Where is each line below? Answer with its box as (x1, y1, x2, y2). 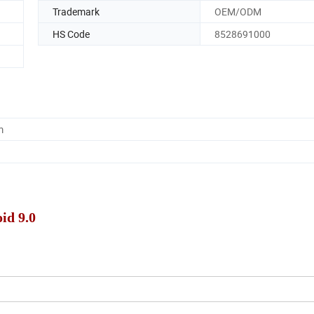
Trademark (53, 4, 100, 18)
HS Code (53, 27, 90, 41)
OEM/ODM (214, 4, 261, 18)
